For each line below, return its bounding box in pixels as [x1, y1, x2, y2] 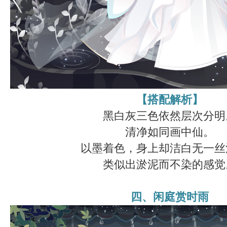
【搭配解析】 [136, 93, 203, 106]
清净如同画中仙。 [125, 126, 214, 139]
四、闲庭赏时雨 [131, 191, 209, 204]
